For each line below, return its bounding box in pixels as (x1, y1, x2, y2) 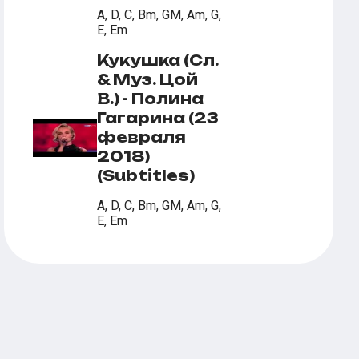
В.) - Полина (97, 90, 204, 107)
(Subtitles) (97, 167, 196, 184)
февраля (97, 128, 187, 146)
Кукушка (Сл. (97, 51, 220, 69)
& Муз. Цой (97, 71, 199, 88)
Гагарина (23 (97, 109, 220, 127)
